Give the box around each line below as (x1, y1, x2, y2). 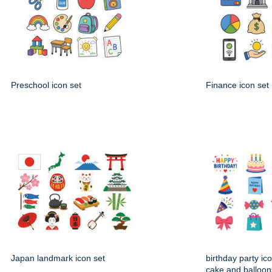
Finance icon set (206, 80, 269, 90)
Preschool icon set (11, 80, 81, 90)
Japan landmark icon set (11, 253, 105, 263)
